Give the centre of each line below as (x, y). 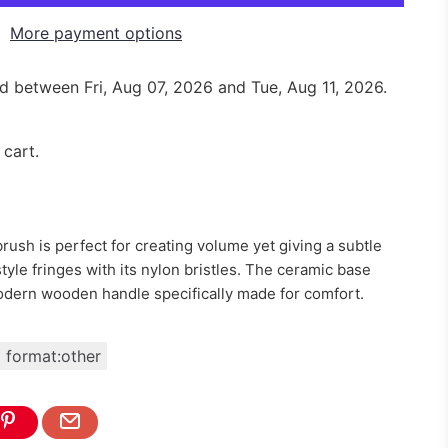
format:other (53, 356)
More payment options (96, 33)
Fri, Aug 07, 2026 (148, 87)
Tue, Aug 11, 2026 (317, 87)
